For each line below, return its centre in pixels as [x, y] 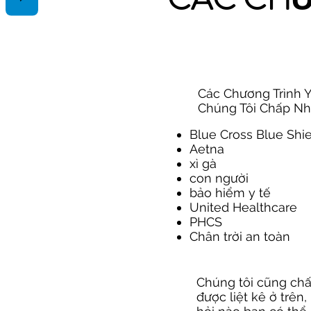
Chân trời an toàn [240, 236]
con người [219, 178]
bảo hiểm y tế [230, 193]
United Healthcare [243, 207]
